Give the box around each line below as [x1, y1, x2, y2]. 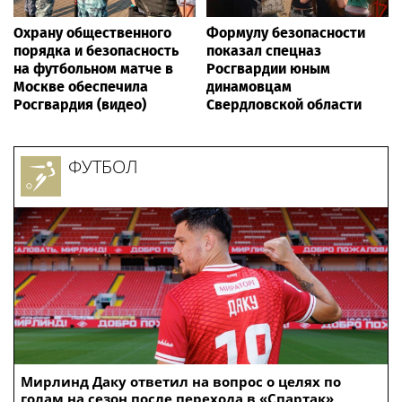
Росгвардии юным [206, 60, 330, 78]
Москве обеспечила [13, 78, 148, 96]
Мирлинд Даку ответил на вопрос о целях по [21, 372, 341, 391]
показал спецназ [206, 42, 321, 60]
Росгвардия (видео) [13, 96, 146, 114]
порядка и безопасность [13, 42, 179, 60]
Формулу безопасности [206, 24, 365, 42]
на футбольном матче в [13, 60, 173, 78]
